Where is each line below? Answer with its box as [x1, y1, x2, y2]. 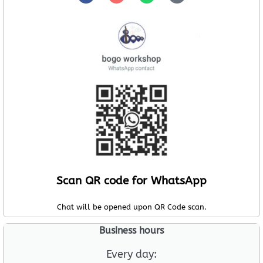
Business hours [99, 225, 164, 237]
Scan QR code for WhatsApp [56, 174, 207, 188]
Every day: [106, 248, 157, 261]
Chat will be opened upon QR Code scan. [56, 203, 207, 212]
